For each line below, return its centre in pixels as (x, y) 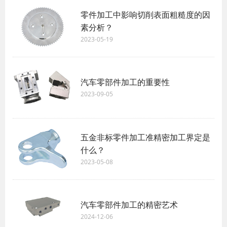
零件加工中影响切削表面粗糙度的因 (145, 14)
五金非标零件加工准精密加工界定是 (145, 137)
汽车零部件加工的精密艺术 (129, 205)
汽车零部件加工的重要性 (125, 82)
